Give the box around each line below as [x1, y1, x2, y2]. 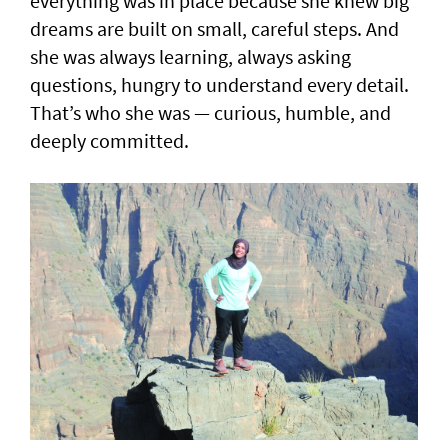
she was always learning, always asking [30, 43, 351, 69]
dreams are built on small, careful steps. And [30, 15, 399, 41]
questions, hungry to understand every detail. [30, 71, 409, 97]
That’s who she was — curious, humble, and [30, 99, 391, 125]
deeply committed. [30, 127, 189, 153]
